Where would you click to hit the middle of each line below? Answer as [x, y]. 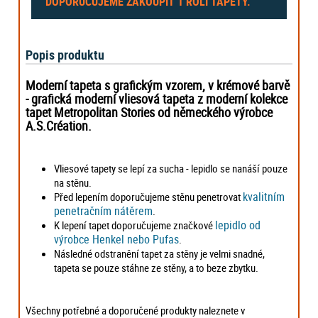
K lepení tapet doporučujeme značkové [135, 225]
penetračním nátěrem [104, 211]
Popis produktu [65, 55]
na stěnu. [73, 183]
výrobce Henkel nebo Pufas [117, 240]
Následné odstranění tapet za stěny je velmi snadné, [160, 254]
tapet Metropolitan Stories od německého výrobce [149, 113]
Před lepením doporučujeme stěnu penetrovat [149, 197]
